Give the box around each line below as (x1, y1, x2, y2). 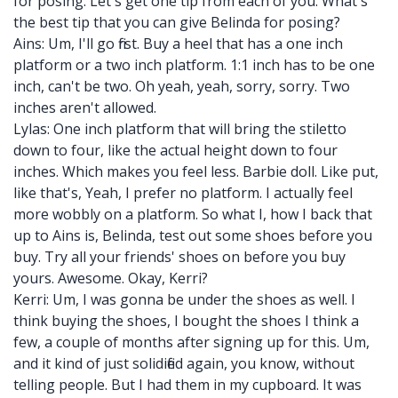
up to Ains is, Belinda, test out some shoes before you (13, 226, 372, 245)
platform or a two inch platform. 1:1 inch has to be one (13, 55, 375, 75)
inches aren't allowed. (13, 98, 156, 117)
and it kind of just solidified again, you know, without (13, 354, 354, 373)
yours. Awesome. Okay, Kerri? (13, 268, 208, 288)
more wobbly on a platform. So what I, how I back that (13, 204, 372, 224)
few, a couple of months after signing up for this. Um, (13, 332, 370, 352)
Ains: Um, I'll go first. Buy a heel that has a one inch (13, 34, 343, 53)
